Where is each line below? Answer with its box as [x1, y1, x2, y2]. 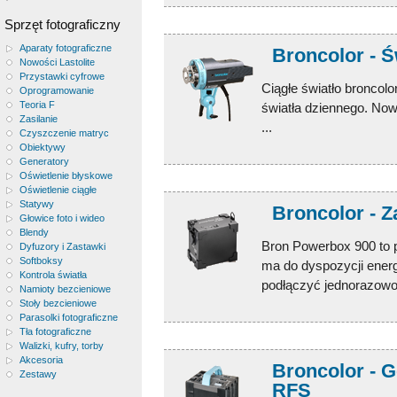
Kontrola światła [19, 269, 87, 280]
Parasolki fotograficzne [19, 312, 118, 323]
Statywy [19, 198, 54, 209]
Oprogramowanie [19, 85, 94, 96]
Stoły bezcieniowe [19, 298, 97, 308]
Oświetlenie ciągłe [19, 184, 97, 195]
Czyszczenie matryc [19, 128, 109, 138]
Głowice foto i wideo [19, 213, 105, 223]
